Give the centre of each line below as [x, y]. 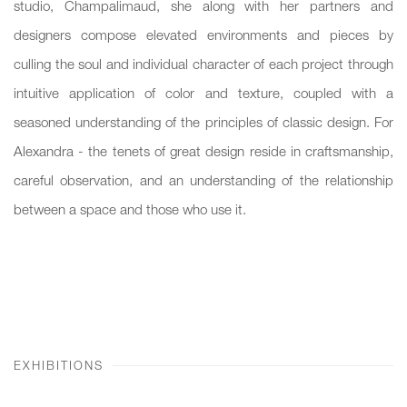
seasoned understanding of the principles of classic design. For [203, 122]
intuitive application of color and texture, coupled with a [203, 93]
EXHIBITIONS [59, 366]
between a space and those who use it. [130, 209]
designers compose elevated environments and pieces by [203, 35]
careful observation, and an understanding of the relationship [203, 180]
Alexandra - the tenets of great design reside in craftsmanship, [203, 151]
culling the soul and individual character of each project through [203, 64]
